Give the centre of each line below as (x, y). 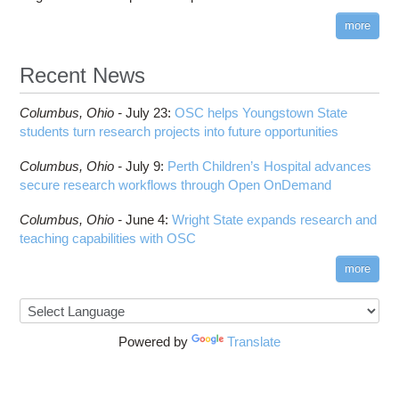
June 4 (146, 219)
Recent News (83, 75)
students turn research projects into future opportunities (179, 131)
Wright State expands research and (275, 219)
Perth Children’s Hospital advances (270, 166)
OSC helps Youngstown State (261, 112)
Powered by (155, 341)
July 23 (147, 112)
